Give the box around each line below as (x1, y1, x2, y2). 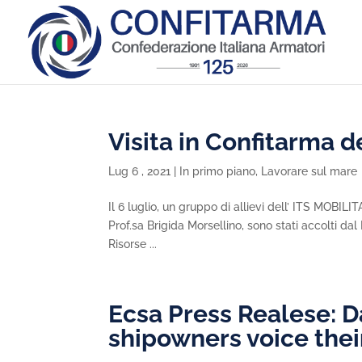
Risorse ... (108, 238, 158, 250)
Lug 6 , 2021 (108, 165, 171, 178)
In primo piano (179, 165, 256, 178)
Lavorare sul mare (261, 165, 358, 178)
